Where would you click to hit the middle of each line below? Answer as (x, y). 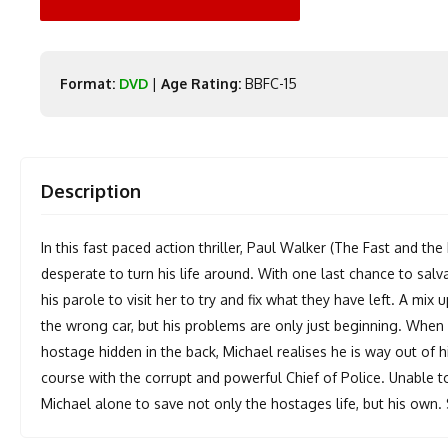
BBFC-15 (269, 83)
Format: (88, 83)
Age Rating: (201, 83)
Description (91, 191)
